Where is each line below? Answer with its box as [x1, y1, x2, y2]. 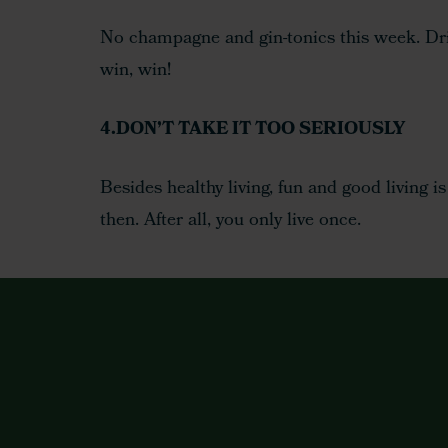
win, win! [99, 56, 171, 87]
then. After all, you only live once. [99, 206, 361, 237]
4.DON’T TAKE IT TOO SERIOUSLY [99, 115, 405, 146]
